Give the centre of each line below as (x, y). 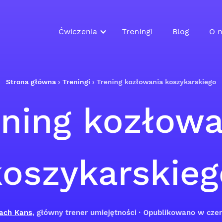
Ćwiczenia (78, 31)
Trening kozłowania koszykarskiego (156, 82)
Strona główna (31, 82)
